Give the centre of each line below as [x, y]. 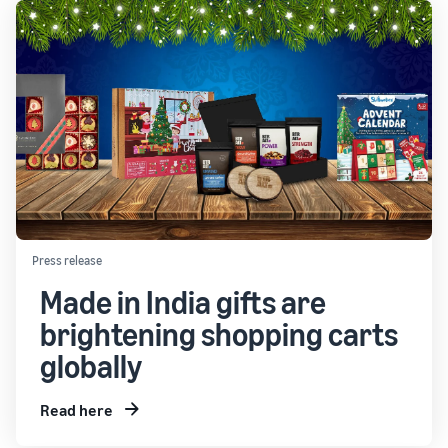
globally [91, 366]
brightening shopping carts [219, 334]
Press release [67, 260]
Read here [76, 410]
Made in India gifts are [183, 302]
